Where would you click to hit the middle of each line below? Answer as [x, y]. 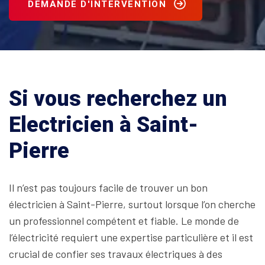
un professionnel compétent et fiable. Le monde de [124, 221]
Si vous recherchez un [118, 99]
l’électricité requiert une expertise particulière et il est [131, 237]
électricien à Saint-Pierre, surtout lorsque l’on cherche [132, 204]
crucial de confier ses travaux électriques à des [116, 254]
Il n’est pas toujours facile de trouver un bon [108, 188]
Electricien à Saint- [104, 125]
